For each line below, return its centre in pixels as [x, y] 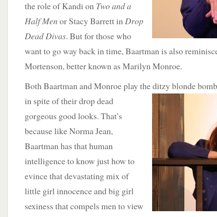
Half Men [41, 21]
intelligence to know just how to [80, 161]
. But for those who [99, 36]
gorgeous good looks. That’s [73, 116]
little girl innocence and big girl [79, 191]
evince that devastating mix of [77, 176]
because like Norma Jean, [69, 131]
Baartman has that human [69, 146]
